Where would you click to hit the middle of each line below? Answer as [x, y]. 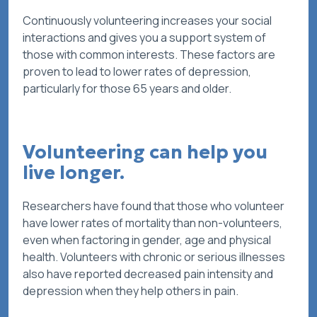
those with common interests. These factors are [149, 55]
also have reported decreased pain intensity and [148, 274]
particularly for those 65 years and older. [128, 89]
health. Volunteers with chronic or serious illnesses [154, 257]
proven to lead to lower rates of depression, [137, 72]
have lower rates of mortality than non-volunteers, [152, 223]
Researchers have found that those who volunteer [154, 206]
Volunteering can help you [145, 152]
